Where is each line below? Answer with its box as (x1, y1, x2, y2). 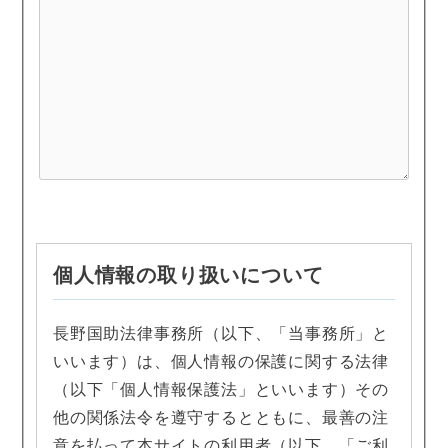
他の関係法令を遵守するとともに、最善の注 (53, 409, 389, 427)
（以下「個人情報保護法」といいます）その (53, 381, 389, 399)
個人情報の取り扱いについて (53, 264, 324, 287)
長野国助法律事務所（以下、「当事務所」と (53, 325, 389, 343)
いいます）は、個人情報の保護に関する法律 (53, 353, 389, 371)
